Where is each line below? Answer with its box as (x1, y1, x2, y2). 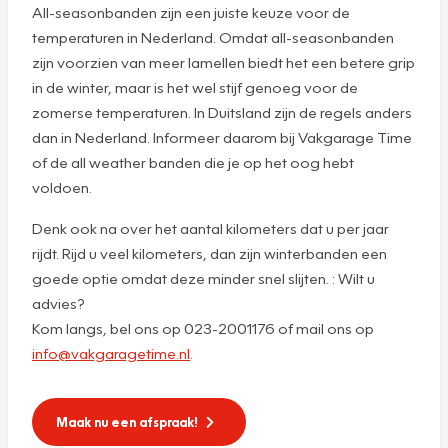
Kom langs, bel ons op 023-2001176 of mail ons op (32, 318, 374, 337)
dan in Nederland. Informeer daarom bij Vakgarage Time (32, 127, 412, 146)
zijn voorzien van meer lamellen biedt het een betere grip (32, 52, 415, 71)
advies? (32, 293, 88, 312)
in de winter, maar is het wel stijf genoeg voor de (32, 77, 358, 96)
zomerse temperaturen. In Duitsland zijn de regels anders (32, 102, 412, 121)
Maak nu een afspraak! (56, 413, 198, 430)
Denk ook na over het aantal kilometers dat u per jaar (32, 218, 389, 237)
